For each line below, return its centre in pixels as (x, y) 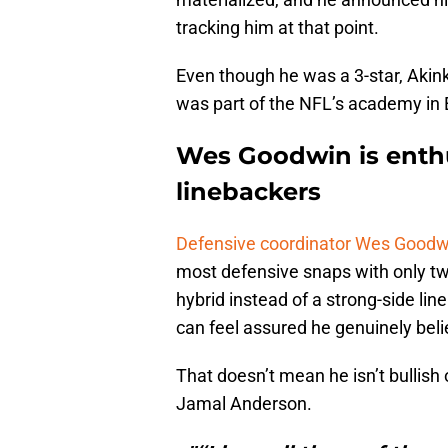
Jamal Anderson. (244, 404)
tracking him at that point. (277, 28)
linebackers (248, 192)
